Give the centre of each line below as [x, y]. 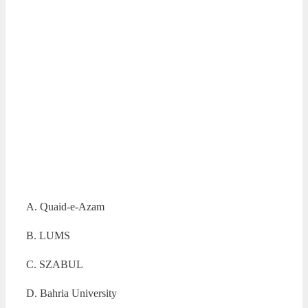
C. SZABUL [55, 264]
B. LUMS [48, 235]
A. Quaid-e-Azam [65, 206]
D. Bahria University [71, 293]
